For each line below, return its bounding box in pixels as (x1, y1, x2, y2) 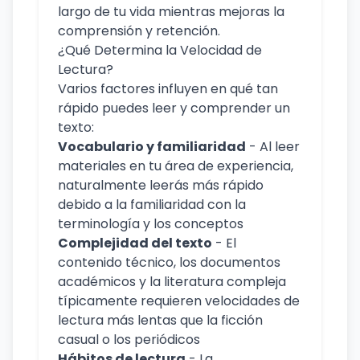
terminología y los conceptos (58, 215, 243, 233)
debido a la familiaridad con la (58, 195, 246, 214)
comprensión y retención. (58, 22, 220, 40)
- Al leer (246, 137, 300, 156)
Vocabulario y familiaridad (58, 137, 246, 156)
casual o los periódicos (58, 330, 200, 349)
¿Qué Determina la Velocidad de (58, 41, 262, 59)
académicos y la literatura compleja (58, 272, 286, 291)
